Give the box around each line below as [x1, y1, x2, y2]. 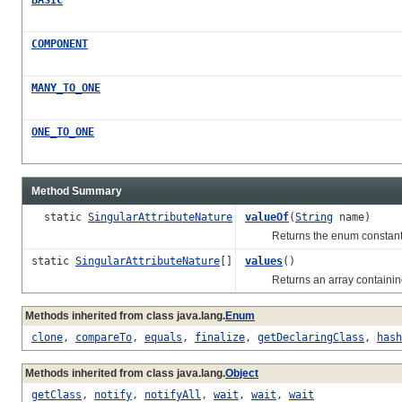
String [295, 210, 333, 223]
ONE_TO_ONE [31, 125, 94, 138]
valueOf [245, 210, 289, 223]
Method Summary [31, 184, 122, 197]
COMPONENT [31, 37, 88, 50]
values [245, 254, 283, 267]
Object [225, 366, 258, 380]
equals [144, 330, 182, 344]
